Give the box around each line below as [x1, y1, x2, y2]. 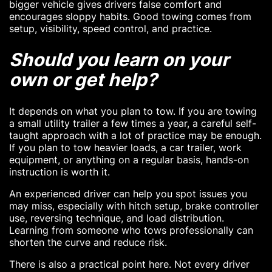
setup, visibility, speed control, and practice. [9, 22, 212, 35]
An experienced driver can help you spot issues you [9, 187, 247, 200]
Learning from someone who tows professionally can [9, 223, 253, 236]
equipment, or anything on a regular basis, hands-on [9, 153, 249, 166]
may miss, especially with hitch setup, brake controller [9, 199, 259, 212]
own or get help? [9, 68, 157, 90]
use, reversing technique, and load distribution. [9, 211, 224, 224]
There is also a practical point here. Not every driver [9, 257, 250, 270]
